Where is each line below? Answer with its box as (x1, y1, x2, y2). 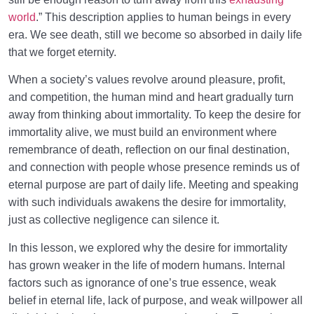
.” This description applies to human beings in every (36, 11, 291, 23)
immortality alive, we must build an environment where (8, 126, 277, 139)
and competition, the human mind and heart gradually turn (8, 91, 294, 104)
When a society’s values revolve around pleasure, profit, (8, 74, 285, 86)
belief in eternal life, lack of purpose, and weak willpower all (8, 294, 303, 306)
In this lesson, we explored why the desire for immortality (8, 241, 287, 254)
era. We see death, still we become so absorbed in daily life (8, 28, 302, 41)
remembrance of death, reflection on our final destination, (8, 144, 289, 156)
